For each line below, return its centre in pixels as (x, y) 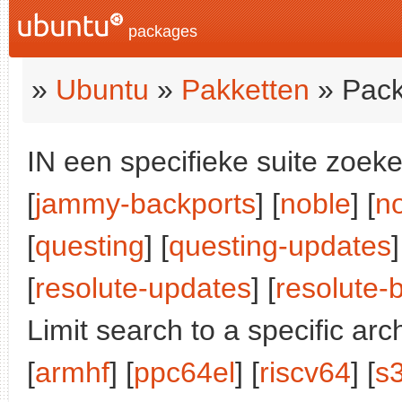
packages (161, 31)
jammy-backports (145, 204)
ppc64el (184, 372)
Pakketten (245, 90)
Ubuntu (102, 90)
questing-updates (280, 246)
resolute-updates (143, 288)
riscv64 (305, 372)
